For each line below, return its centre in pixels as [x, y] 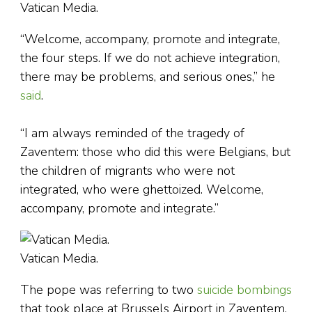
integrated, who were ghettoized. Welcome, [142, 190]
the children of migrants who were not [127, 171]
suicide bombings [244, 290]
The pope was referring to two [109, 290]
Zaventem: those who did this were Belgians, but [155, 152]
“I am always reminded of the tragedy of [132, 133]
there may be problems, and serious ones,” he [148, 77]
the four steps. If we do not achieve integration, [150, 58]
